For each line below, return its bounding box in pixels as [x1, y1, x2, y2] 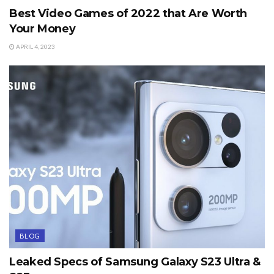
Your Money [9, 22, 76, 36]
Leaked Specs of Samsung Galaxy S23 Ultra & [9, 255, 261, 269]
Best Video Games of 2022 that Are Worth [9, 7, 247, 21]
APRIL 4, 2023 [15, 43, 55, 51]
